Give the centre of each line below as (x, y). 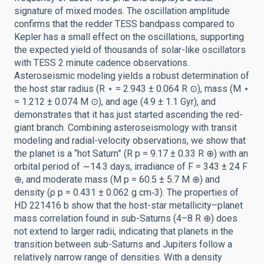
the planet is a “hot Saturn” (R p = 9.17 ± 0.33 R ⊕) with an (131, 154)
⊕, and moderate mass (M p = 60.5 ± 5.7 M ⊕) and (117, 179)
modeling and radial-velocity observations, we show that (130, 141)
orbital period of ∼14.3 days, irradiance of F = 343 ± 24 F (131, 166)
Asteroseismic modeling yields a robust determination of (132, 76)
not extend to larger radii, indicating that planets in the (124, 231)
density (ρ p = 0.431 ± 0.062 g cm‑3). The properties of (126, 192)
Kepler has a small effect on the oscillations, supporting (129, 37)
